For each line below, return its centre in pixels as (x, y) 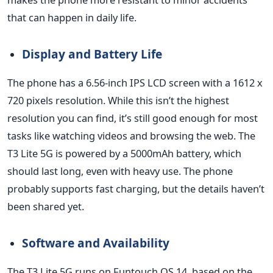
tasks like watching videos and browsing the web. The (131, 135)
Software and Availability (96, 243)
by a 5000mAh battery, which (174, 153)
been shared (36, 206)
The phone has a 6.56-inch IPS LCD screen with (115, 82)
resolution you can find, (63, 118)
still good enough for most (195, 118)
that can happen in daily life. (72, 17)
